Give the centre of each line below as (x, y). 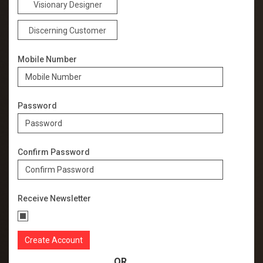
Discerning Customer (68, 30)
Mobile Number (47, 59)
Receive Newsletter (54, 198)
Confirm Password (54, 152)
